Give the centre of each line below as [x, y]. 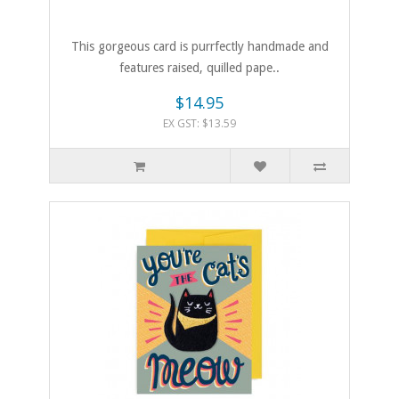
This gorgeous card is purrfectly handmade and [199, 47]
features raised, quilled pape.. [199, 68]
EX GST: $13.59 [199, 124]
